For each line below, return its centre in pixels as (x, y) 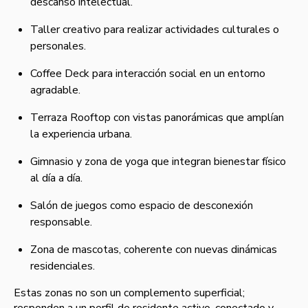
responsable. (61, 222)
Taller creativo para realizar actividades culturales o (155, 30)
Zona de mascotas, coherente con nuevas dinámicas (154, 250)
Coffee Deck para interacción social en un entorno (148, 74)
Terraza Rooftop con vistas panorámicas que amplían (157, 118)
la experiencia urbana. (81, 134)
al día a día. (56, 178)
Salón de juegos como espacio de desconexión (142, 206)
